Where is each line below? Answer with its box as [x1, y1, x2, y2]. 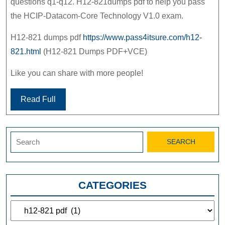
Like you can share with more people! [11, 69, 143, 78]
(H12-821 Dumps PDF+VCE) [41, 47, 147, 56]
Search [10, 133, 36, 142]
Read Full [21, 95, 56, 104]
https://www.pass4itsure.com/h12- [83, 33, 202, 42]
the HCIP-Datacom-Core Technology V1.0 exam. [11, 12, 183, 21]
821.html [11, 47, 41, 56]
